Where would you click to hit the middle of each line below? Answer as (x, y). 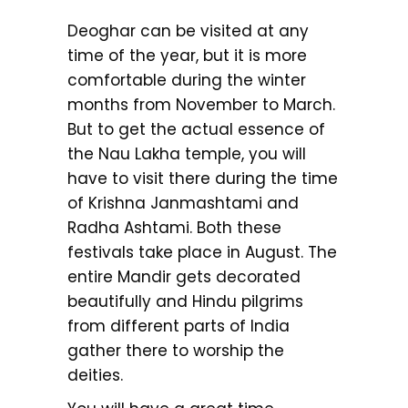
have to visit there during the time (203, 178)
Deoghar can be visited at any (188, 31)
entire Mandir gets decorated (184, 276)
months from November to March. (201, 104)
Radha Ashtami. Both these (174, 227)
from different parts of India (178, 326)
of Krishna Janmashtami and (183, 203)
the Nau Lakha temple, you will (187, 153)
